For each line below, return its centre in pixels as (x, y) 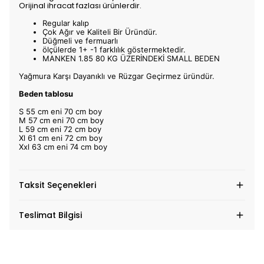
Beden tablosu (46, 94)
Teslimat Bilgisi (50, 215)
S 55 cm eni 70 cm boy (60, 111)
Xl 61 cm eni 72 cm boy (61, 138)
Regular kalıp (66, 23)
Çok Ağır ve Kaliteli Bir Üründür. (100, 32)
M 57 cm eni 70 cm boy (61, 120)
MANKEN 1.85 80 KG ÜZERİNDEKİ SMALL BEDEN (131, 58)
